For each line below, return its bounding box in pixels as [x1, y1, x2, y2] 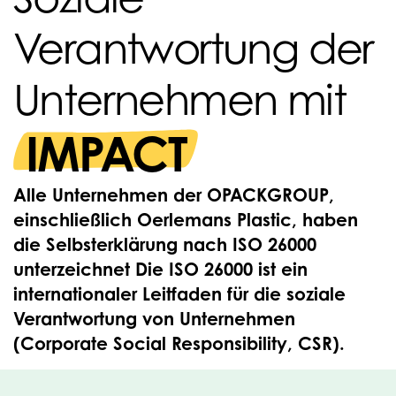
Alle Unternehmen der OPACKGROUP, [13, 184, 334, 206]
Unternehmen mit [13, 73, 346, 125]
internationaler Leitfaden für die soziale [13, 283, 346, 305]
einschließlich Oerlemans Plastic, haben [13, 209, 358, 231]
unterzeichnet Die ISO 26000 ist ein [13, 258, 308, 280]
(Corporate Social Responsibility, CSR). [13, 332, 345, 354]
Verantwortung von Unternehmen [13, 308, 295, 330]
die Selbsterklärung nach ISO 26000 [13, 233, 316, 255]
